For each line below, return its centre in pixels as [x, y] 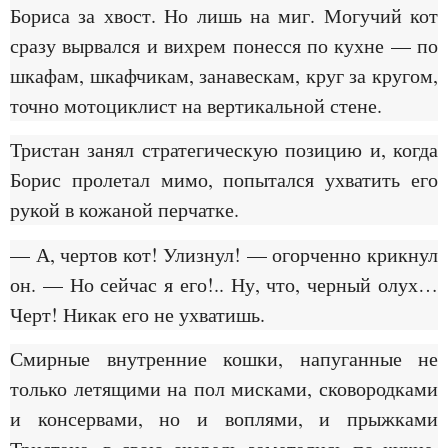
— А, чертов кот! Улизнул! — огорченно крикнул [224, 254]
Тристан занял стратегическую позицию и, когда [224, 150]
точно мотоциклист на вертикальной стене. [196, 105]
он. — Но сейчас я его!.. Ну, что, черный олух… [224, 284]
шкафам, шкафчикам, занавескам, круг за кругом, [224, 75]
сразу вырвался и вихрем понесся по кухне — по [224, 45]
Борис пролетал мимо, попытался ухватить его [224, 180]
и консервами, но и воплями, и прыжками [224, 419]
